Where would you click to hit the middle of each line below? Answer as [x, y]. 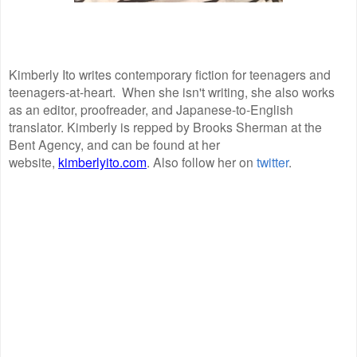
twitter [273, 161]
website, [33, 161]
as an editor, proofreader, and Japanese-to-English [151, 109]
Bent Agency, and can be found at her [114, 144]
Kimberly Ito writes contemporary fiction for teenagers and [170, 74]
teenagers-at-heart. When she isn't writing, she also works [172, 91]
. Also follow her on [202, 161]
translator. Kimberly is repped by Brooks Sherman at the [165, 126]
